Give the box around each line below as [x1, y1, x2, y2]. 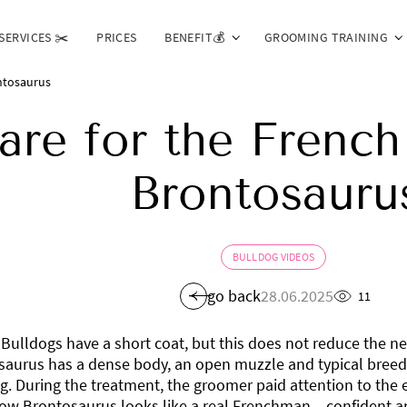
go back [206, 285, 261, 307]
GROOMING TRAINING [263, 28, 389, 45]
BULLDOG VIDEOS [232, 249, 315, 263]
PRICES [96, 28, 137, 45]
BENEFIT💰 [164, 28, 225, 45]
